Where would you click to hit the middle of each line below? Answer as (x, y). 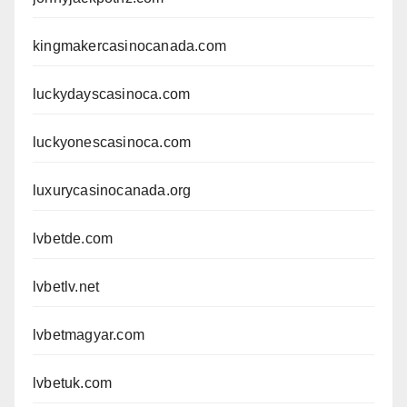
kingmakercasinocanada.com (129, 45)
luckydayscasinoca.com (112, 94)
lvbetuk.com (73, 382)
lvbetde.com (73, 238)
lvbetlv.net (66, 286)
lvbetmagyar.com (89, 334)
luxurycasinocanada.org (112, 190)
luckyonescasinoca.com (112, 142)
